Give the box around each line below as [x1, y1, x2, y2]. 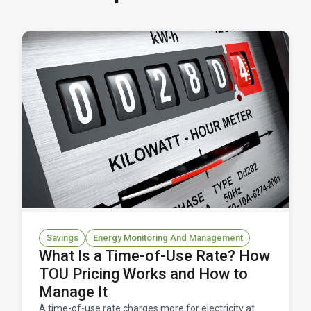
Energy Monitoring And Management [92, 233, 243, 243]
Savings [46, 233, 78, 243]
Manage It [39, 283, 108, 301]
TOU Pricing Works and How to [39, 265, 248, 283]
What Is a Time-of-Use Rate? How [39, 247, 270, 265]
